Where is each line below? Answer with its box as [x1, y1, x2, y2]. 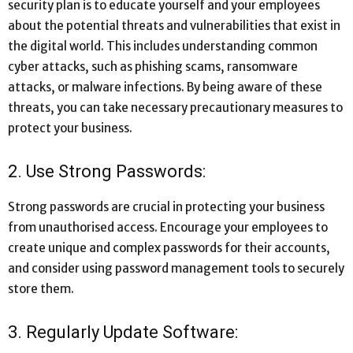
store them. [8, 281, 74, 296]
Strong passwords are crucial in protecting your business [8, 199, 325, 214]
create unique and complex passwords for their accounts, [8, 240, 330, 255]
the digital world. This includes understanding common [8, 38, 318, 54]
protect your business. [8, 120, 132, 136]
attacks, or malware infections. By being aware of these [8, 79, 322, 95]
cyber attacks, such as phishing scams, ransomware [8, 58, 298, 74]
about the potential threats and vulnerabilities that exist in [8, 17, 340, 33]
